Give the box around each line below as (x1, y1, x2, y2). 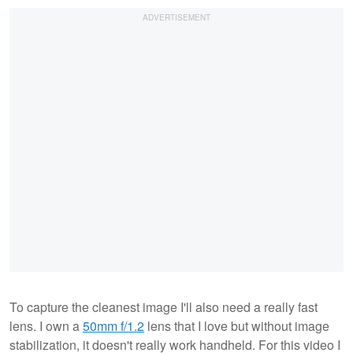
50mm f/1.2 (83, 316, 144, 335)
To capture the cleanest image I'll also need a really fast (9, 297, 318, 316)
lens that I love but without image (144, 316, 329, 335)
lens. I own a (9, 316, 83, 335)
